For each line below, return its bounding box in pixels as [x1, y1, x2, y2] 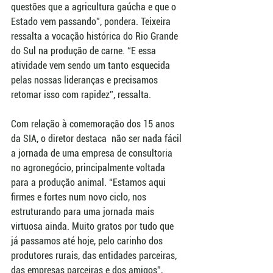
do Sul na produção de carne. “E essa [11, 45, 158, 57]
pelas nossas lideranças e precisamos [11, 74, 160, 87]
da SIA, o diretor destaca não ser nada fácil [11, 133, 184, 145]
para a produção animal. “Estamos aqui [11, 177, 168, 189]
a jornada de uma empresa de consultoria [11, 147, 175, 160]
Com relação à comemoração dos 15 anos [11, 118, 177, 130]
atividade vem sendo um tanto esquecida [11, 60, 172, 72]
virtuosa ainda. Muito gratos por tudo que [11, 221, 176, 233]
